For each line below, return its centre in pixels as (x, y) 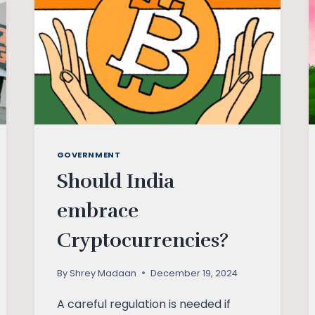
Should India (115, 181)
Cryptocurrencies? (142, 240)
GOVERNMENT (89, 155)
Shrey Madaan (103, 273)
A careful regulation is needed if (143, 304)
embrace (97, 211)
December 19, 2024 (194, 273)
